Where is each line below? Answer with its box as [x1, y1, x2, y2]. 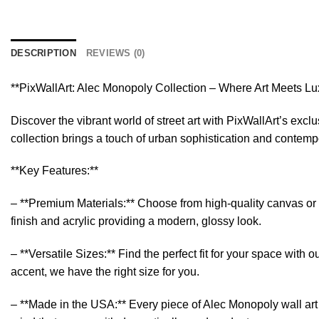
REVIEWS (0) [85, 47, 145, 58]
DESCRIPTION [11, 47, 76, 58]
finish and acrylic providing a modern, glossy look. [11, 215, 261, 228]
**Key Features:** [11, 164, 98, 177]
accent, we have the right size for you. [11, 265, 199, 278]
